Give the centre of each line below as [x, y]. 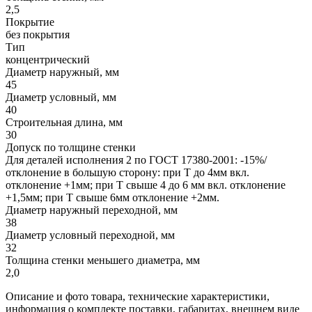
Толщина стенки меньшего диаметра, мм [103, 260]
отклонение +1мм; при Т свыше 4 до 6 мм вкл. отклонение [146, 185]
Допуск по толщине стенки [71, 147]
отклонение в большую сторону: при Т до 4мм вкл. [127, 172]
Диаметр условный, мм [61, 97]
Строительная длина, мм [64, 122]
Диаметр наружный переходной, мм [92, 210]
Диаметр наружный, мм [62, 72]
